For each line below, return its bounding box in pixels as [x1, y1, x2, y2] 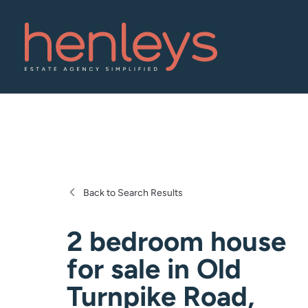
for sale [67, 252, 160, 285]
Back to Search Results [83, 186, 183, 199]
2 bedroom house [67, 224, 286, 258]
